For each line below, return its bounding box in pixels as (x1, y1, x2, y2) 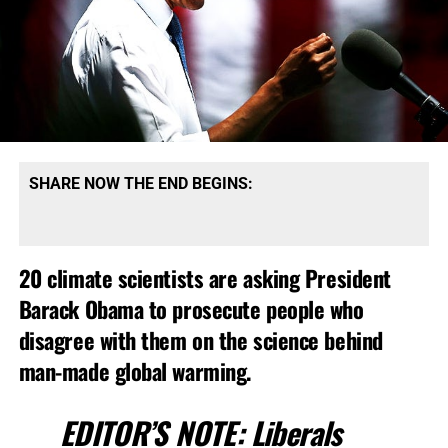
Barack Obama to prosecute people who (18, 291, 364, 325)
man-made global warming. (18, 353, 251, 387)
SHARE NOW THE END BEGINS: (28, 173, 253, 193)
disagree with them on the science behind (18, 322, 383, 356)
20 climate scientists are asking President (18, 260, 391, 294)
